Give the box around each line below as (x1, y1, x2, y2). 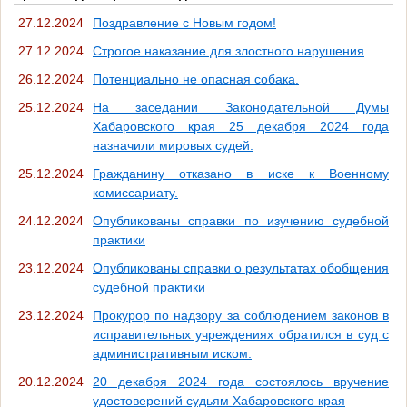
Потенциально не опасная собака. (93, 71, 299, 86)
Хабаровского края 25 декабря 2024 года (93, 118, 389, 134)
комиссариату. (93, 184, 178, 200)
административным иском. (93, 345, 252, 361)
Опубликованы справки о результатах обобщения (93, 260, 389, 275)
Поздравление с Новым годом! (93, 15, 276, 30)
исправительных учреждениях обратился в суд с (93, 326, 389, 342)
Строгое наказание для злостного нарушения (93, 43, 364, 58)
